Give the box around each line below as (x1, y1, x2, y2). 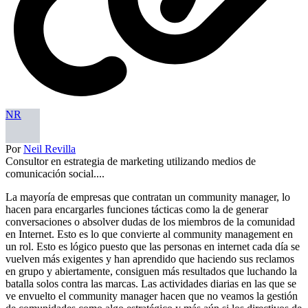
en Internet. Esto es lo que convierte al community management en (5, 228, 293, 240)
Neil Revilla (23, 142, 76, 155)
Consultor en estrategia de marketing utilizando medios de (5, 155, 256, 167)
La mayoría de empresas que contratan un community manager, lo (5, 190, 290, 203)
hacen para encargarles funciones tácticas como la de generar (5, 203, 268, 215)
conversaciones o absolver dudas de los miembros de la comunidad (5, 215, 295, 228)
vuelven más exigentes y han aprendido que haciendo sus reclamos (5, 252, 294, 265)
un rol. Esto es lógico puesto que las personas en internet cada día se (5, 240, 300, 252)
